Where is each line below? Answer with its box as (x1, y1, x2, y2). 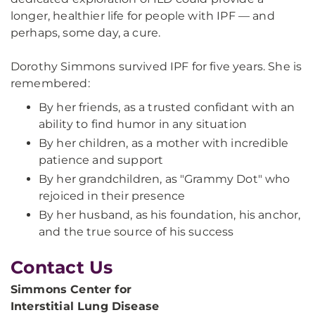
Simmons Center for (11, 283, 131, 296)
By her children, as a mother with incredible (39, 136, 289, 150)
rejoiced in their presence (39, 189, 186, 202)
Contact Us (11, 257, 113, 278)
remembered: (11, 77, 90, 90)
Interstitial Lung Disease (11, 300, 159, 313)
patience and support (39, 153, 164, 167)
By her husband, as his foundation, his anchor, (39, 208, 301, 221)
